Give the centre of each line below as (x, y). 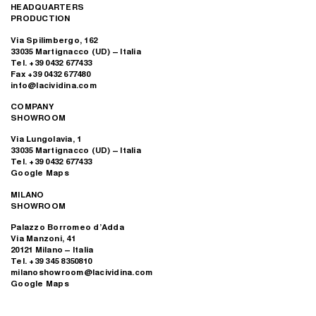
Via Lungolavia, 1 (46, 139)
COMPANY (32, 107)
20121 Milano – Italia (52, 250)
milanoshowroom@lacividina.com (82, 272)
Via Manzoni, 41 (43, 238)
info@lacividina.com (54, 85)
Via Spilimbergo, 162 (54, 39)
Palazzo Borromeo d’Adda (67, 227)
